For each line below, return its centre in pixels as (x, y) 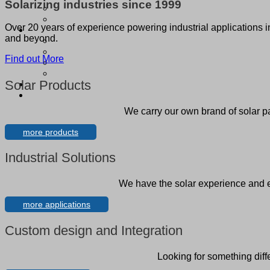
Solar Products (48, 85)
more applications (57, 205)
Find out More (34, 59)
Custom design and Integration (94, 230)
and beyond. (33, 39)
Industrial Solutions (60, 158)
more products (51, 132)
